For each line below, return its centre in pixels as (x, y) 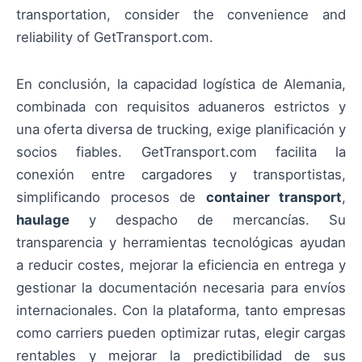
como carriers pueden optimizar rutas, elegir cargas (181, 333)
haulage (43, 219)
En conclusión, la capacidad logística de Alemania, (181, 84)
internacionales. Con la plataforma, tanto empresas (181, 310)
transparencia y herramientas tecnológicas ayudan (181, 242)
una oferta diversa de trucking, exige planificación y (181, 129)
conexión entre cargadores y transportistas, (181, 174)
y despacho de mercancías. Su (208, 219)
